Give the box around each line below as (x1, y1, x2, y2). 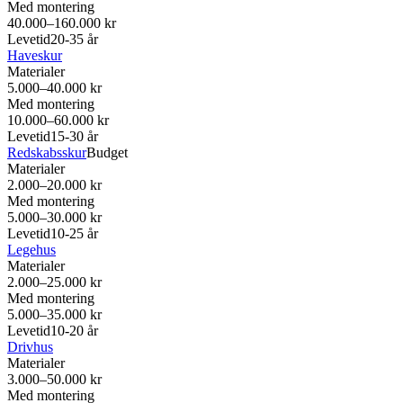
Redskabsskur (7, 144, 86, 160)
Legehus (7, 241, 56, 257)
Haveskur (7, 47, 62, 63)
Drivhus (7, 338, 53, 354)
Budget (86, 144, 128, 160)
